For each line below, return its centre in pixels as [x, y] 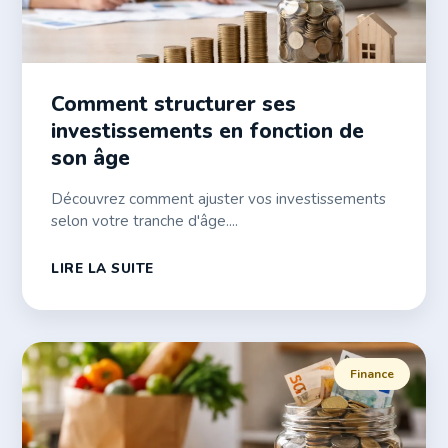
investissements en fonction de [208, 131]
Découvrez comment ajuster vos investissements [219, 199]
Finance [371, 373]
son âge [91, 158]
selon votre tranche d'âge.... [145, 221]
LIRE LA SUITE [102, 269]
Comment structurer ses [174, 104]
